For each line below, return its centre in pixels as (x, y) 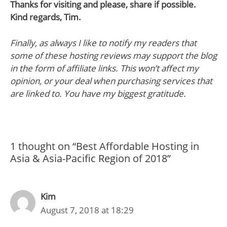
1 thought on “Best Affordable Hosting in (105, 146)
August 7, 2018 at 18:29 (87, 210)
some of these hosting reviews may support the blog (113, 55)
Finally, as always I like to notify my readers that (103, 43)
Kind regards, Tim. (46, 17)
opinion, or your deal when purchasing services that (111, 81)
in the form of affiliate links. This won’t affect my (104, 68)
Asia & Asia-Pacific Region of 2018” (90, 158)
